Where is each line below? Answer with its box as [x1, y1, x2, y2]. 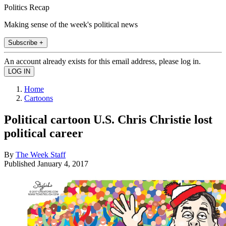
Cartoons [24, 93, 53, 102]
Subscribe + [8, 38, 43, 46]
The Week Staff [16, 150, 66, 159]
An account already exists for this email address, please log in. [4, 56, 201, 66]
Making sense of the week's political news [4, 20, 138, 29]
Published [4, 159, 37, 168]
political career [4, 126, 83, 140]
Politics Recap [4, 3, 49, 12]
